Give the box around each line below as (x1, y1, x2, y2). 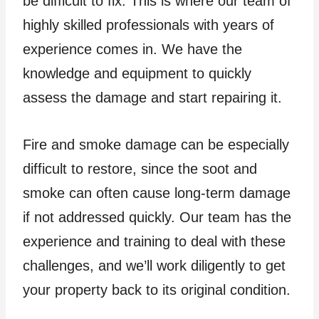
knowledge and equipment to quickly (23, 66, 251, 81)
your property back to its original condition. (23, 282, 291, 298)
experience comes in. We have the (23, 41, 242, 57)
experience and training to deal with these (23, 234, 286, 249)
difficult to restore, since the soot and (23, 161, 257, 177)
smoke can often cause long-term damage (23, 185, 291, 201)
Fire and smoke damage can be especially (23, 137, 289, 152)
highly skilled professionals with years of (23, 17, 274, 33)
